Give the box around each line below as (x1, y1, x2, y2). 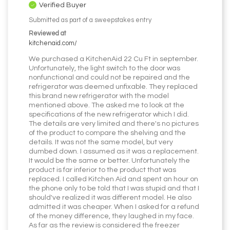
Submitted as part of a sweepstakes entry (29, 17, 151, 24)
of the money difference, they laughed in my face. (29, 213, 194, 220)
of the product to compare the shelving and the (29, 129, 186, 137)
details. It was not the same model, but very (29, 139, 173, 146)
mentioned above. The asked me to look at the (29, 102, 184, 109)
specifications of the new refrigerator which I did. (29, 111, 189, 119)
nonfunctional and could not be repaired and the (29, 74, 190, 82)
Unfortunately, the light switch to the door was (29, 65, 180, 72)
